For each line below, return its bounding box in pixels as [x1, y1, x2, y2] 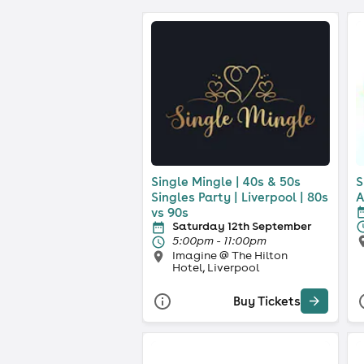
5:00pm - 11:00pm [172, 232, 266, 248]
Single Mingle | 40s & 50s [151, 173, 301, 189]
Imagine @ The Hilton [172, 247, 288, 262]
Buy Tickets [233, 293, 301, 310]
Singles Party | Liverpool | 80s [151, 188, 328, 205]
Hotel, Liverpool [172, 259, 259, 275]
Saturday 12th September [172, 218, 311, 233]
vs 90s [151, 204, 188, 220]
